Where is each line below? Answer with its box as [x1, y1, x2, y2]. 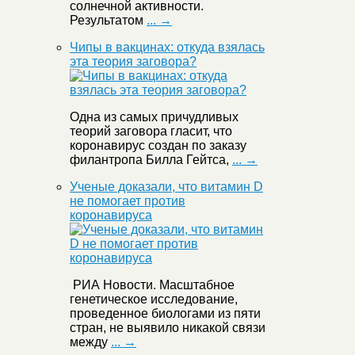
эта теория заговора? [70, 55, 197, 69]
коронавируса [70, 208, 152, 223]
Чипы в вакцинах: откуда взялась [70, 40, 265, 55]
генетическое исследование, [70, 292, 238, 307]
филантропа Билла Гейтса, [70, 153, 232, 167]
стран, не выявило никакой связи [70, 321, 265, 335]
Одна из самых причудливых [70, 110, 239, 124]
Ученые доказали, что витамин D [70, 180, 263, 194]
